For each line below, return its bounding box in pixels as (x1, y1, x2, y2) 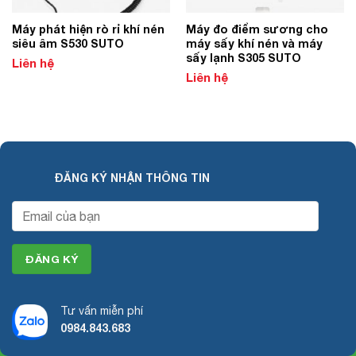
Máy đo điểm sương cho (185, 21, 328, 36)
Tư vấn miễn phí (60, 304, 143, 317)
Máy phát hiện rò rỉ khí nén (11, 21, 164, 36)
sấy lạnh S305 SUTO (185, 50, 301, 64)
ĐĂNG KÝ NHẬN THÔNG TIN (55, 171, 210, 184)
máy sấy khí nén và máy (185, 36, 323, 50)
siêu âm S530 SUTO (11, 36, 124, 50)
